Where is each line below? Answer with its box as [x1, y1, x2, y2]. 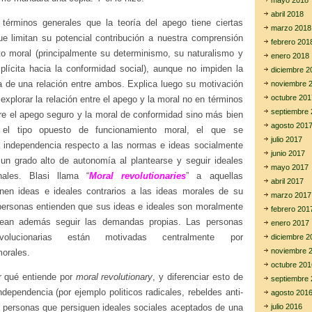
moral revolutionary [75, 272, 153, 282]
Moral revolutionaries [89, 171, 187, 181]
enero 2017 [270, 219, 309, 227]
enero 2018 [270, 52, 309, 60]
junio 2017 [270, 149, 305, 157]
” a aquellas [186, 171, 243, 181]
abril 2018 [270, 10, 304, 18]
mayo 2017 [270, 163, 309, 171]
